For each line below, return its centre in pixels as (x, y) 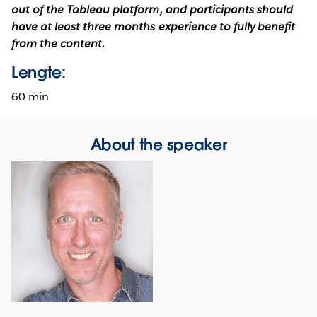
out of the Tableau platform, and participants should (152, 9)
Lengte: (39, 72)
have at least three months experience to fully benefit (154, 26)
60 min (30, 96)
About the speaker (158, 144)
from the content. (58, 43)
